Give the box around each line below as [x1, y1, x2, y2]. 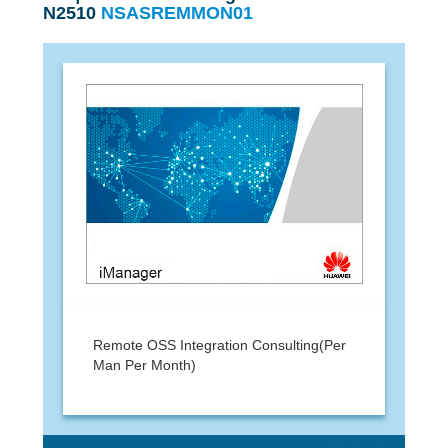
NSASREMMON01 [100, 2, 253, 23]
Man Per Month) [92, 356, 196, 373]
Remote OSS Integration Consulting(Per [92, 336, 346, 353]
